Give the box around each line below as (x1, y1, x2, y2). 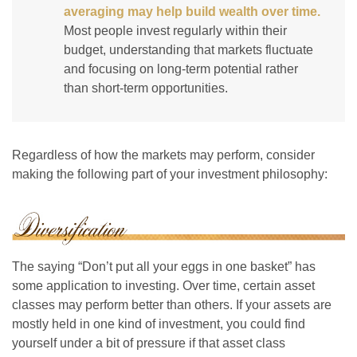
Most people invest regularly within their (64, 24, 287, 38)
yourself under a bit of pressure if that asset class (12, 335, 285, 350)
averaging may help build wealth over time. (64, 5, 320, 19)
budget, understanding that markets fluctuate (64, 43, 313, 57)
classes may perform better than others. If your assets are (12, 297, 331, 312)
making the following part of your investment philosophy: (12, 167, 328, 182)
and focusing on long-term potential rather (64, 62, 298, 76)
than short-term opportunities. (64, 81, 228, 96)
